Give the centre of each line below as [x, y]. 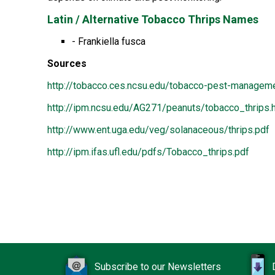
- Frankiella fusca [109, 41]
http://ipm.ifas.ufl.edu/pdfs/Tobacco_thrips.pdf [148, 152]
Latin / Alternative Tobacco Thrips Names [153, 19]
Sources [67, 64]
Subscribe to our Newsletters [158, 267]
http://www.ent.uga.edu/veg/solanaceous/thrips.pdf [158, 130]
